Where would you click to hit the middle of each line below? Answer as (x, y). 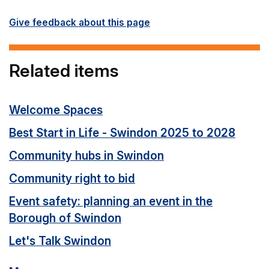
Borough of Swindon (65, 218)
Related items (64, 71)
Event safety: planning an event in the (111, 201)
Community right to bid (72, 179)
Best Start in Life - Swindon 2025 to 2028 (122, 133)
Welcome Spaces (56, 110)
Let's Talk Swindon (60, 241)
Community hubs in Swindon (86, 156)
